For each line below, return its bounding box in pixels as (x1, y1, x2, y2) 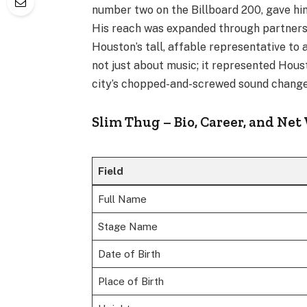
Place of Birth (97, 275, 164, 287)
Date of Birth (97, 247, 160, 260)
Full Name (97, 193, 147, 205)
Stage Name (97, 220, 158, 232)
